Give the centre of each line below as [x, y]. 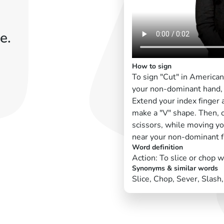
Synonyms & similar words [175, 168]
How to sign [152, 66]
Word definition [157, 147]
